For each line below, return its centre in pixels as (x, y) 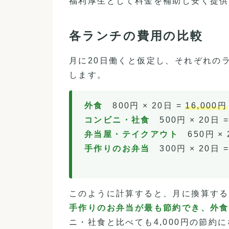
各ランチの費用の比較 (136, 36)
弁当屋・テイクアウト (131, 134)
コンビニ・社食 (117, 120)
